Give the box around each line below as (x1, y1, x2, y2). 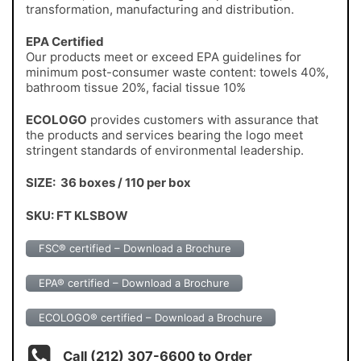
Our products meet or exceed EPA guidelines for (26, 48, 301, 64)
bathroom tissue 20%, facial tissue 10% (26, 79, 246, 95)
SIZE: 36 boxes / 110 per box (26, 175, 191, 191)
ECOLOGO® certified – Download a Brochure (39, 310, 263, 324)
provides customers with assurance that (87, 112, 318, 128)
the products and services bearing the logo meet (26, 127, 303, 143)
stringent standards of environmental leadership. (26, 143, 304, 159)
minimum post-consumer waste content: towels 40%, (26, 64, 329, 80)
